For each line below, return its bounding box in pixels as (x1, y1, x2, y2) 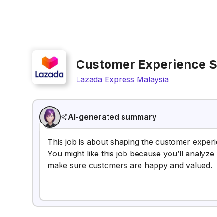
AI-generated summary (67, 112, 156, 122)
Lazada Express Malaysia (76, 74, 169, 84)
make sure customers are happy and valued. (47, 160, 213, 170)
